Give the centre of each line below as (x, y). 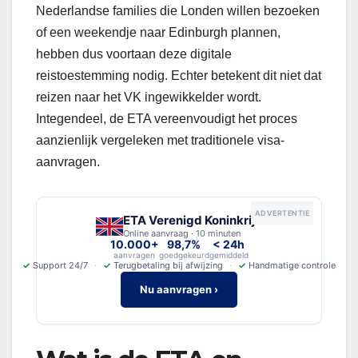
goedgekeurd (184, 255)
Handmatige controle (292, 266)
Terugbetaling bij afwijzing (168, 266)
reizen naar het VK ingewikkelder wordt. (149, 97)
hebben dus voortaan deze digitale (134, 54)
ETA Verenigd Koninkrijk (193, 221)
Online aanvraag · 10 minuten (182, 234)
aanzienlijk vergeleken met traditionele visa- (160, 141)
